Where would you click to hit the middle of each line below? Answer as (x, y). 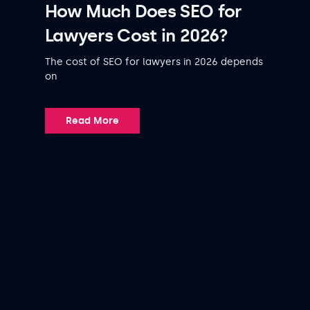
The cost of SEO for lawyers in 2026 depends (154, 62)
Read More (92, 120)
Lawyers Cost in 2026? (137, 35)
